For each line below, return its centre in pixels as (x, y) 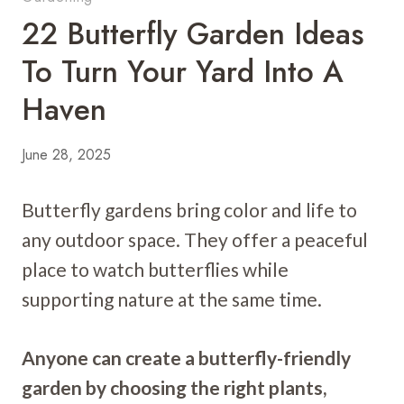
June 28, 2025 (66, 154)
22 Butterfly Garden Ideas (193, 33)
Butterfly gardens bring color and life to (189, 209)
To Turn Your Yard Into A (183, 71)
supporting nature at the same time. (172, 298)
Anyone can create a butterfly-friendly (186, 357)
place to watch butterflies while (155, 269)
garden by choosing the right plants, (174, 387)
